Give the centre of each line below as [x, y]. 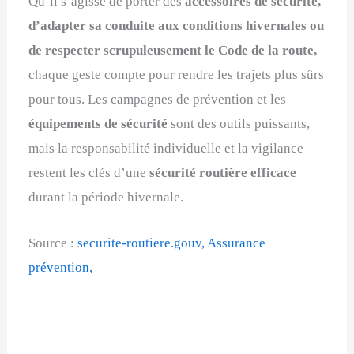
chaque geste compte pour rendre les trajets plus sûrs [177, 75]
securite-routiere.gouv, [143, 243]
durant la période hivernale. [106, 198]
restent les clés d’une [89, 173]
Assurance [237, 243]
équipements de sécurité [98, 124]
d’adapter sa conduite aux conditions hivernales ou [177, 26]
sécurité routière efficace [223, 173]
